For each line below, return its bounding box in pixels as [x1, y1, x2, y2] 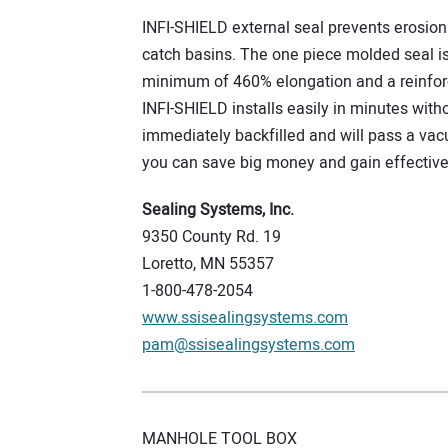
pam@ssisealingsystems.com [142, 333, 355, 358]
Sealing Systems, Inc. [142, 198, 294, 223]
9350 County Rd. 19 [142, 225, 281, 250]
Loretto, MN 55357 [142, 252, 274, 277]
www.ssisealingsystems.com [142, 306, 348, 331]
